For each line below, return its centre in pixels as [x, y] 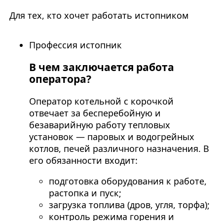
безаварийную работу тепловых [99, 125]
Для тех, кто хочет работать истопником [99, 16]
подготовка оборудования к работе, [128, 181]
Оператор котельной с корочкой [101, 101]
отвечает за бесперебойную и [95, 113]
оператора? [60, 79]
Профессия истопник [75, 45]
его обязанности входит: [83, 161]
